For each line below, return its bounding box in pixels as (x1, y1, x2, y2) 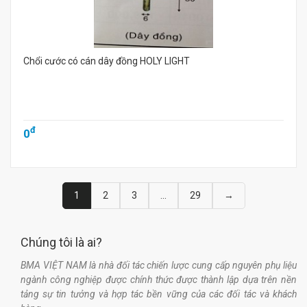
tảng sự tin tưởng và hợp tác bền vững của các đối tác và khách (21, 288, 297, 299)
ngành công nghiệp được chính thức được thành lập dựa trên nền (21, 274, 297, 285)
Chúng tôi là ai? (21, 235, 102, 249)
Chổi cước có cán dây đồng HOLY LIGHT (23, 56, 190, 66)
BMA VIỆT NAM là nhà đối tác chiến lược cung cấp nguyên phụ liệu (21, 260, 297, 271)
